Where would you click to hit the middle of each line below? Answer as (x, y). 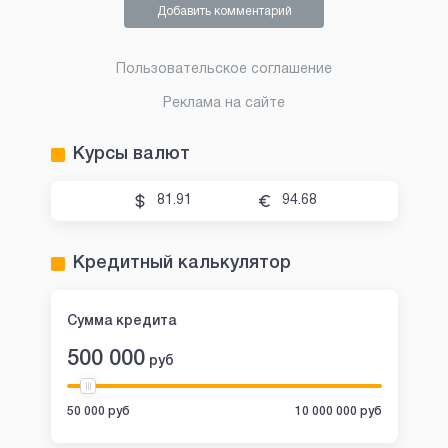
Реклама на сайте (224, 104)
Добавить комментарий (224, 12)
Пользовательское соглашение (224, 70)
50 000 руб (98, 412)
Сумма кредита (121, 322)
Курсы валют (131, 154)
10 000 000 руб (338, 412)
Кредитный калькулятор (181, 263)
